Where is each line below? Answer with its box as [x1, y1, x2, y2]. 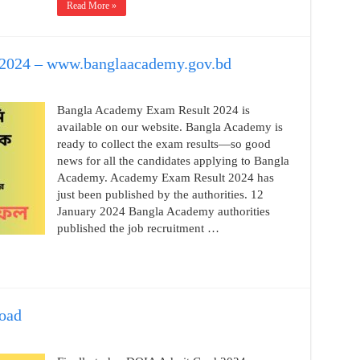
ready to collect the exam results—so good [56, 137, 271, 150]
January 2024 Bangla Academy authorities [56, 205, 270, 218]
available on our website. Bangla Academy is [56, 121, 283, 133]
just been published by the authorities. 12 [56, 188, 264, 201]
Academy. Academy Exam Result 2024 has [56, 171, 274, 184]
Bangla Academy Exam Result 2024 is [56, 104, 250, 117]
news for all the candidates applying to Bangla [56, 154, 289, 167]
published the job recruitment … [56, 222, 219, 235]
